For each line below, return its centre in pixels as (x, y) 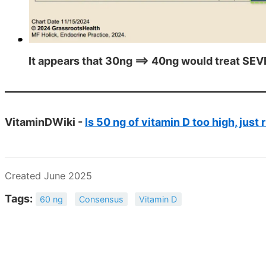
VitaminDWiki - (45, 122)
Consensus (101, 199)
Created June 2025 (48, 176)
